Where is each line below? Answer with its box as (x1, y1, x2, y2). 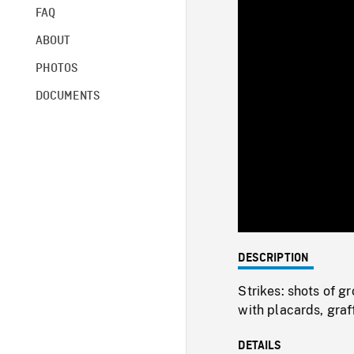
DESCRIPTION (238, 251, 310, 265)
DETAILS (238, 339, 282, 352)
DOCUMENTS (35, 89, 100, 103)
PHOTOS (35, 62, 78, 75)
